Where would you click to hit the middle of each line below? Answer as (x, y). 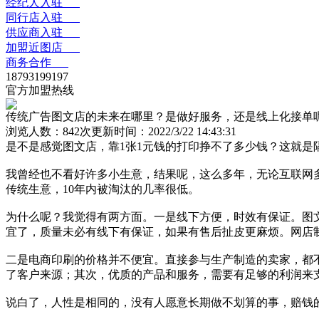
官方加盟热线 (40, 90)
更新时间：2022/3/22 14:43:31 (164, 131)
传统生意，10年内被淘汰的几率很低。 (103, 189)
